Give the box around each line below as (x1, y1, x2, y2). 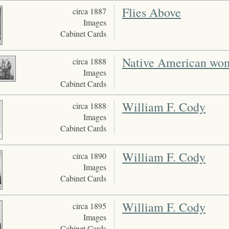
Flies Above (122, 4, 181, 21)
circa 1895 (72, 200, 106, 212)
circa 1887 (72, 6, 106, 17)
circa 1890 (72, 150, 106, 162)
